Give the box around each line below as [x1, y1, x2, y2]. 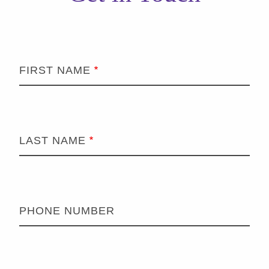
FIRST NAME [19, 64, 91, 76]
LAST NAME [19, 134, 86, 147]
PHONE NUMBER [19, 204, 115, 217]
